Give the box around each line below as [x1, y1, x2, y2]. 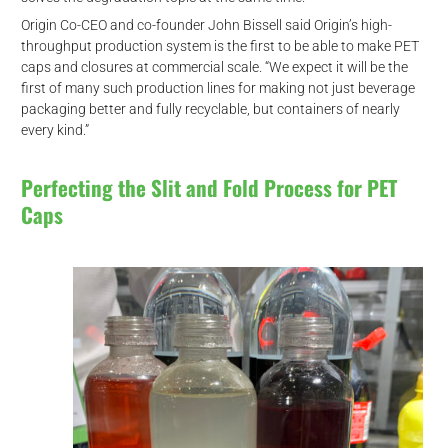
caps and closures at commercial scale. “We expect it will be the [20, 58, 408, 75]
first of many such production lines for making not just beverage [20, 79, 415, 96]
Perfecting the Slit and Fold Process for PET [20, 171, 397, 203]
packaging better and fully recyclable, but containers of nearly [20, 100, 400, 117]
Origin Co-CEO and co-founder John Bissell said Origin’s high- [20, 16, 392, 33]
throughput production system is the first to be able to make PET [20, 37, 419, 54]
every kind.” [20, 121, 89, 138]
